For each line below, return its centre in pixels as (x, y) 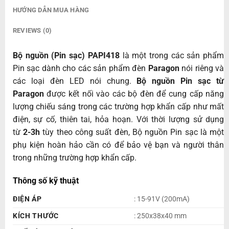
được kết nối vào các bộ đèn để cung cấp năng (134, 94)
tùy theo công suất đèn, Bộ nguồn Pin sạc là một (132, 132)
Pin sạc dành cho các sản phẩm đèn (80, 68)
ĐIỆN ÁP (27, 199)
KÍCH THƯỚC (36, 216)
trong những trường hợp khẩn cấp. (74, 157)
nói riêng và (203, 68)
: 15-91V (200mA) (162, 199)
